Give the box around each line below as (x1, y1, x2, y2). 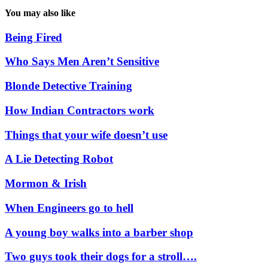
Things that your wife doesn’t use (5, 128, 167, 141)
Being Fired (5, 31, 62, 44)
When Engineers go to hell (5, 201, 133, 214)
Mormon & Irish (5, 177, 87, 190)
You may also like (5, 7, 75, 18)
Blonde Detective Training (5, 80, 132, 93)
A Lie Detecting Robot (5, 153, 113, 166)
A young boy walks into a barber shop (5, 226, 193, 239)
